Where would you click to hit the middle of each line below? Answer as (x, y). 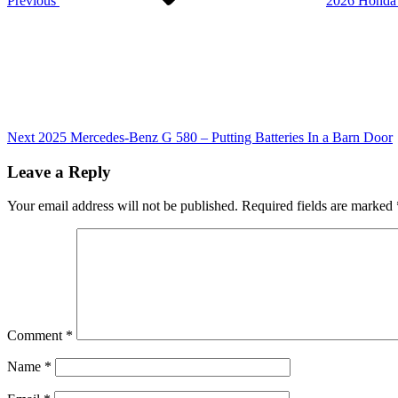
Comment (36, 336)
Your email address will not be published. (123, 206)
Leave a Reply (59, 171)
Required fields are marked (319, 206)
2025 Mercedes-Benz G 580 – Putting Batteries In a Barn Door (215, 137)
